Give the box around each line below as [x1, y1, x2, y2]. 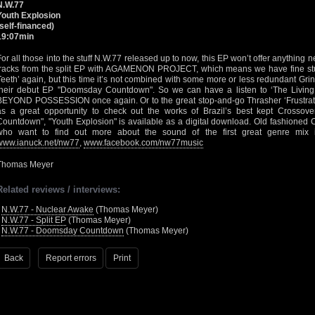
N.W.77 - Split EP [1, 215, 66, 225]
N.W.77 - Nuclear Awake [1, 205, 94, 214]
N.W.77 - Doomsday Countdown [1, 226, 124, 236]
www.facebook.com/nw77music [84, 138, 203, 148]
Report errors [45, 252, 96, 263]
